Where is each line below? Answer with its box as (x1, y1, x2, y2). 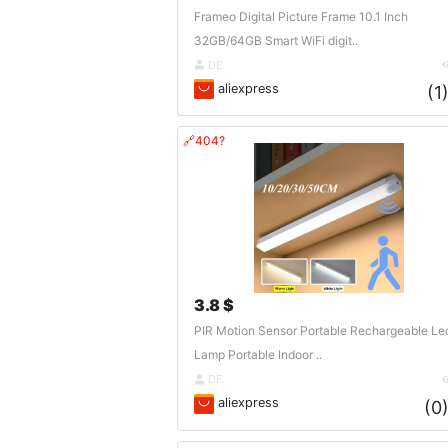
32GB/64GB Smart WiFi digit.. (193, 32, 358, 48)
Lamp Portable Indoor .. (193, 347, 322, 363)
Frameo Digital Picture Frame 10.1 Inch (193, 8, 408, 24)
